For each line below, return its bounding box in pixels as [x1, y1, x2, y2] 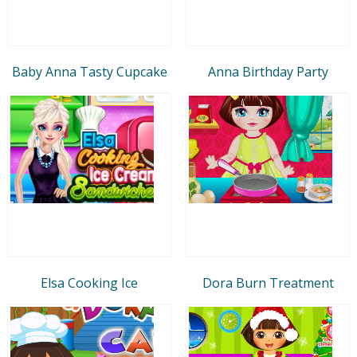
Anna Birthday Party [207, 62, 328, 80]
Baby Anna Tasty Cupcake [11, 62, 167, 80]
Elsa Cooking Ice [41, 273, 138, 292]
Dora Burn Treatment [202, 273, 334, 292]
